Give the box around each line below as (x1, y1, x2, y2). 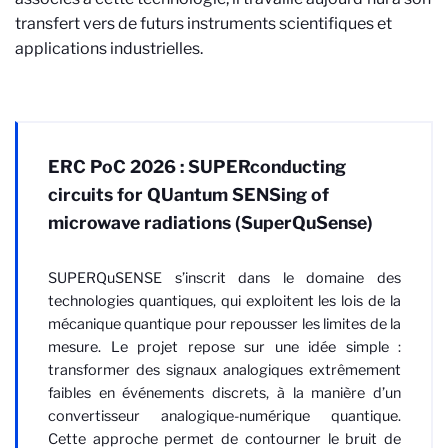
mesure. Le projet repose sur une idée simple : (48, 338, 401, 356)
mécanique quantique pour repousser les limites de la (48, 315, 401, 333)
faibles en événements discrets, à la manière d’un (48, 384, 401, 402)
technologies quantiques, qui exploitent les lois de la (48, 292, 401, 310)
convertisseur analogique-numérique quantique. (48, 407, 401, 425)
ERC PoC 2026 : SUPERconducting (48, 156, 346, 177)
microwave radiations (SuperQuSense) (48, 212, 373, 233)
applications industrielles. (15, 39, 203, 58)
